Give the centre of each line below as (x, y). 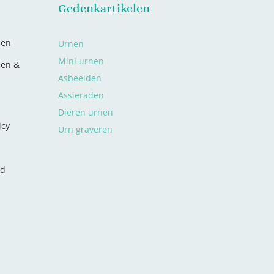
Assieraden (81, 95)
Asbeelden (80, 78)
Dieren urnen (86, 112)
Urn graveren (86, 129)
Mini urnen (81, 61)
